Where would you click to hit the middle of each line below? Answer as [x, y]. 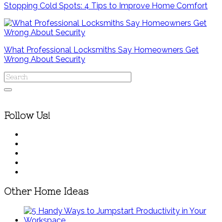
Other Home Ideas [46, 192]
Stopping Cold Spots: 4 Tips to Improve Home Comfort [106, 6]
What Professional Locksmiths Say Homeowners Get [101, 50]
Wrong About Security [45, 59]
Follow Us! [27, 115]
